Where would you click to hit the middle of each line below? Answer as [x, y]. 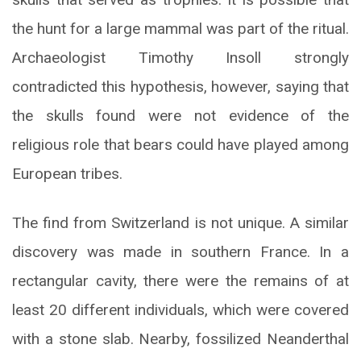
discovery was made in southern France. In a [180, 252]
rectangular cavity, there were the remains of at [180, 281]
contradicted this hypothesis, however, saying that [180, 87]
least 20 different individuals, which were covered [180, 310]
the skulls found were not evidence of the [180, 116]
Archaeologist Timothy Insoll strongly [180, 58]
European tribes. [67, 174]
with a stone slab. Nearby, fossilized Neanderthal [180, 339]
